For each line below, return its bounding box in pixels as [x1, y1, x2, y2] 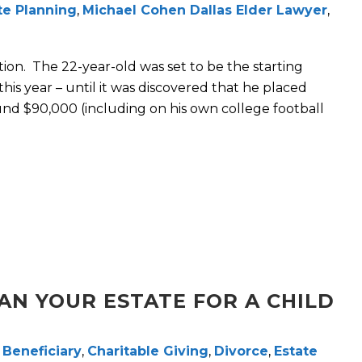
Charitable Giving [87, 343, 208, 360]
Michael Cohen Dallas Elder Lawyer [82, 2, 327, 19]
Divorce [214, 343, 268, 360]
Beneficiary [2, 343, 82, 360]
